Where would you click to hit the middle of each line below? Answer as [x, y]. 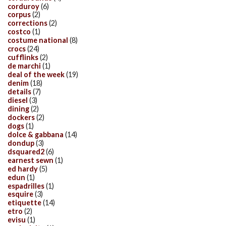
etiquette [24, 203]
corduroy [23, 6]
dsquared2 [26, 151]
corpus [19, 15]
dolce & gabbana [36, 134]
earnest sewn [31, 160]
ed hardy [23, 168]
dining [18, 108]
